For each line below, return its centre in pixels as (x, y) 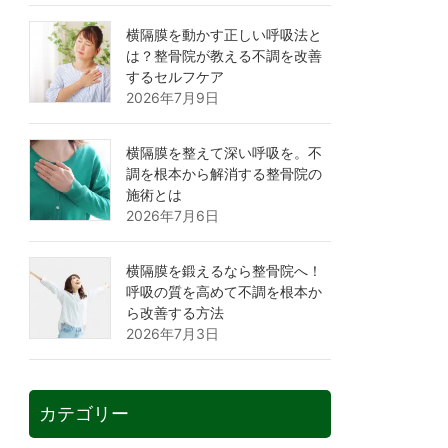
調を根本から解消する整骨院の (224, 174)
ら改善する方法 (175, 313)
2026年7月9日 (173, 98)
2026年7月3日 (173, 334)
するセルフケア (175, 77)
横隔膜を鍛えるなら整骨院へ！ (224, 271)
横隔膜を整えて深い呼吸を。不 (224, 153)
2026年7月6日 (173, 216)
